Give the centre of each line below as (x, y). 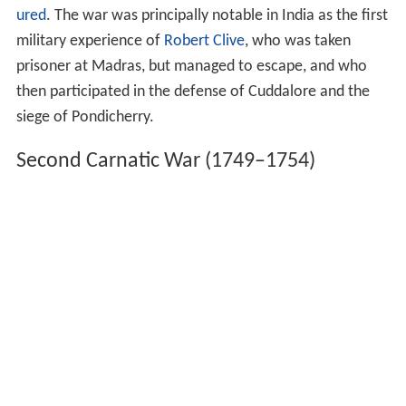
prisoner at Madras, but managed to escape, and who (191, 68)
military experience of (90, 43)
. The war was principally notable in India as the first (217, 17)
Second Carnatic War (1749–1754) (165, 163)
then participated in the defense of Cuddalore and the (193, 93)
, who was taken (297, 43)
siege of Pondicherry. (85, 119)
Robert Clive (204, 43)
